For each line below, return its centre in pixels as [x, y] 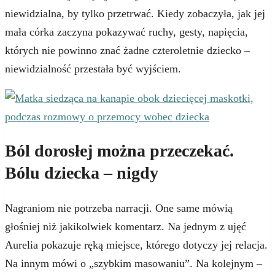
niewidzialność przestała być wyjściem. [93, 69]
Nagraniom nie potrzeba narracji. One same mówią [119, 208]
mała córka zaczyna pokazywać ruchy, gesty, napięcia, [126, 32]
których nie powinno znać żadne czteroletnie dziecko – [127, 51]
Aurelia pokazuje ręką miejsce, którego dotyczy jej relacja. [136, 245]
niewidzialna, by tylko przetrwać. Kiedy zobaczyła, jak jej [135, 14]
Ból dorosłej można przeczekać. [119, 151]
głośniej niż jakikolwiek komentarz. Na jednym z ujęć [126, 226]
